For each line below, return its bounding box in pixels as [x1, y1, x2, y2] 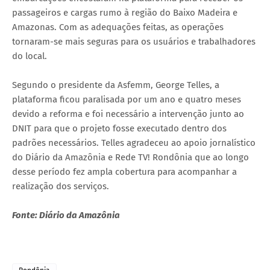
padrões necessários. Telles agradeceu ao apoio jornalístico [12, 137, 256, 149]
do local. [12, 51, 47, 62]
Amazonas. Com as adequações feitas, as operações [12, 22, 224, 33]
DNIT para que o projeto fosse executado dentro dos [12, 123, 227, 134]
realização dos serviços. [12, 181, 109, 192]
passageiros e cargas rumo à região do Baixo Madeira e [12, 7, 237, 19]
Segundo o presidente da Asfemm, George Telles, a [12, 80, 219, 91]
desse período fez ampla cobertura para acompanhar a [12, 166, 237, 178]
